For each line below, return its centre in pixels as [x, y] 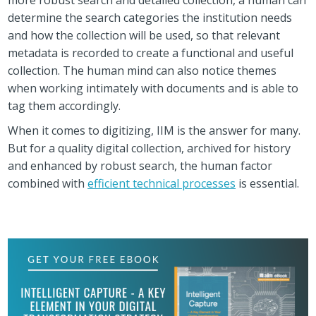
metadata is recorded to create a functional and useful [151, 53]
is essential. [268, 183]
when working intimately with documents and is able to [153, 88]
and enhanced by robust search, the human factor [140, 165]
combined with [48, 183]
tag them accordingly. [65, 105]
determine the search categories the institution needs [150, 17]
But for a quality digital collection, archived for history [150, 148]
